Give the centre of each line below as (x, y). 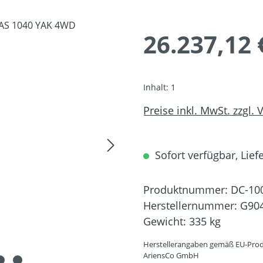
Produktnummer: (187, 189)
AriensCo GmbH (171, 255)
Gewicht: (166, 221)
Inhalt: (157, 87)
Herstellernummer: (192, 205)
